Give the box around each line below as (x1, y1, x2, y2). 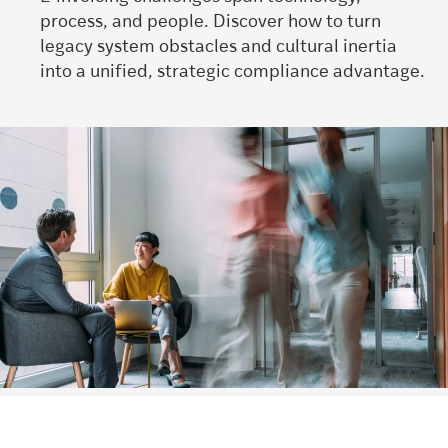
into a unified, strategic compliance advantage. (40, 62, 425, 82)
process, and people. (40, 12, 213, 32)
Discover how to (213, 12, 343, 32)
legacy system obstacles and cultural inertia (40, 37, 397, 57)
